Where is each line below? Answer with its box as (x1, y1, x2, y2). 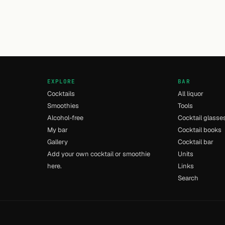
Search (178, 174, 199, 182)
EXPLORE (47, 78, 76, 85)
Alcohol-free (47, 114, 83, 122)
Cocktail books (178, 126, 222, 134)
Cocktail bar (178, 138, 214, 146)
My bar (47, 126, 68, 134)
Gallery (47, 138, 68, 146)
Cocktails (47, 89, 75, 98)
